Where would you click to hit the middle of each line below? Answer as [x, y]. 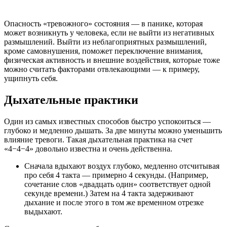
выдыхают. [43, 211]
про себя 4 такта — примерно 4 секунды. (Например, [116, 175]
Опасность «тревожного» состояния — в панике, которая [103, 23]
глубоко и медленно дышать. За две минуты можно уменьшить [113, 130]
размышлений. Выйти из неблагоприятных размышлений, [105, 42]
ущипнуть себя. [31, 78]
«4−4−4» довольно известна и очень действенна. [88, 148]
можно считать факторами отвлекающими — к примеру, [102, 69]
